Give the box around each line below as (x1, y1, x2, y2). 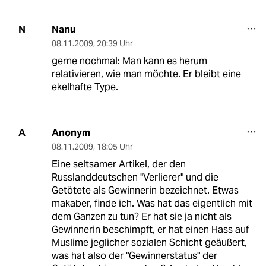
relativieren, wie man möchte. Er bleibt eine (51, 67, 241, 80)
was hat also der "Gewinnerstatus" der (51, 249, 217, 262)
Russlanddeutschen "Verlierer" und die (51, 170, 218, 183)
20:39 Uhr (96, 37, 133, 49)
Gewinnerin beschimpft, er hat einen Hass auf (51, 223, 249, 236)
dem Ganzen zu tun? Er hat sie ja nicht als (51, 210, 232, 223)
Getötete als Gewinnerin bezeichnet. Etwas (51, 183, 239, 197)
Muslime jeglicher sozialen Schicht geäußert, (51, 236, 247, 249)
